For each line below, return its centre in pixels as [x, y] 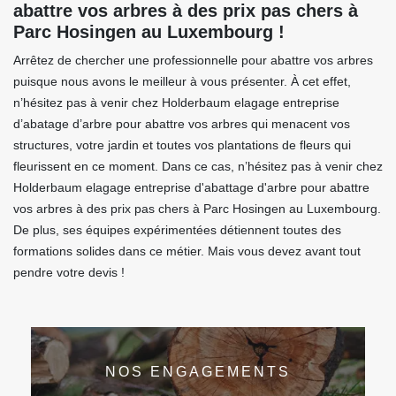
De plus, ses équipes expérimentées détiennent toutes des [177, 230]
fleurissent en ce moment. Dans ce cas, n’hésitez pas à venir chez [198, 167]
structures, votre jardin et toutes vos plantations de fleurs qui [182, 145]
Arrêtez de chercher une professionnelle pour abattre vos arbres [193, 61]
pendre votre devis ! [69, 273]
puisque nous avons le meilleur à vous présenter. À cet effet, [182, 82]
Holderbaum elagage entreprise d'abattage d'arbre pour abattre [191, 188]
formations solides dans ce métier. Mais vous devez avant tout [187, 251]
